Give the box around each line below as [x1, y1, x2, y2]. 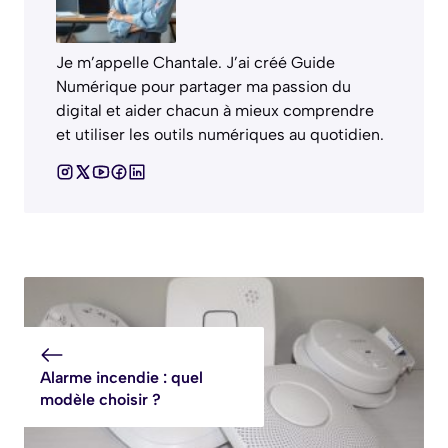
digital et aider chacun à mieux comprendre [56, 100, 374, 120]
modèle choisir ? [40, 389, 161, 409]
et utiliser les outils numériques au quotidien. [56, 124, 384, 144]
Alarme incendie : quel [40, 367, 203, 387]
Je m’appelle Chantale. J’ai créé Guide [56, 52, 335, 72]
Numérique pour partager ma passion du [56, 76, 351, 96]
